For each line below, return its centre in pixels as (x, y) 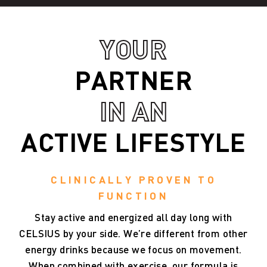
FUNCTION (133, 196)
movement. (216, 250)
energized (131, 218)
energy (41, 250)
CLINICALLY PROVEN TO (133, 180)
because (110, 250)
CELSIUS (40, 234)
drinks (74, 250)
